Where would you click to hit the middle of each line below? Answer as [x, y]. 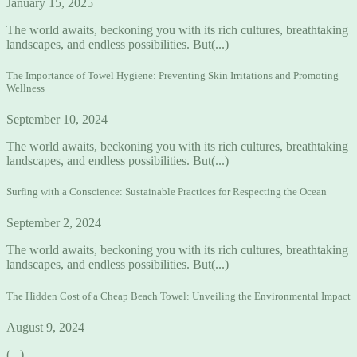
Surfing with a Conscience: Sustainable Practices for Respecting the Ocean [167, 192]
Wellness [25, 88]
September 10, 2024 [57, 119]
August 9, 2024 [45, 327]
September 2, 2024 [54, 223]
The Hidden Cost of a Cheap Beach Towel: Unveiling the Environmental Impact [178, 296]
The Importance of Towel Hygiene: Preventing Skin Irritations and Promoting [173, 75]
